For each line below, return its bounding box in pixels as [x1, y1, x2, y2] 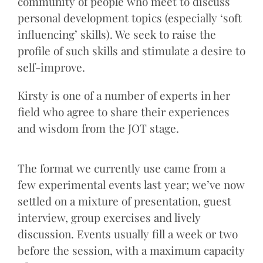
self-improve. [17, 59, 85, 75]
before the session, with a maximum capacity [17, 242, 245, 258]
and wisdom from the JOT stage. [17, 120, 179, 136]
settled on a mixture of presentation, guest [17, 193, 231, 209]
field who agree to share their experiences [17, 104, 230, 120]
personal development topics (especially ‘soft [17, 10, 242, 26]
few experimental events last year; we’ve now [17, 177, 245, 193]
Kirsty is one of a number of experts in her [17, 87, 230, 103]
